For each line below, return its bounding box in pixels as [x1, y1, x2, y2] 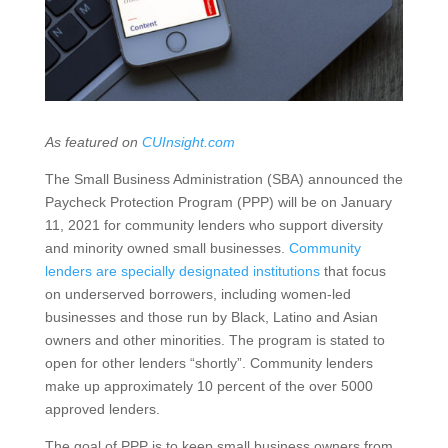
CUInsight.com [141, 133, 235, 150]
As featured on [44, 133, 142, 150]
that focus [319, 262, 386, 279]
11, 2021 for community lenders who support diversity [44, 216, 383, 233]
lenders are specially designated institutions [44, 262, 320, 279]
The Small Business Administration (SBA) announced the [44, 170, 403, 187]
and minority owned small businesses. [44, 239, 289, 256]
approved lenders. [44, 400, 160, 417]
